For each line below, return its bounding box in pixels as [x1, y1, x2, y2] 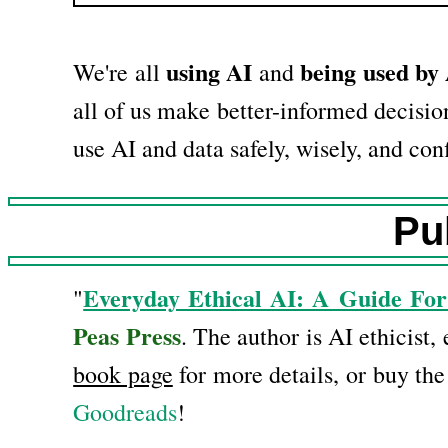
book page [73, 358, 173, 391]
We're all [73, 56, 167, 89]
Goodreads [73, 396, 178, 429]
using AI [166, 54, 253, 90]
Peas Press [73, 318, 181, 354]
